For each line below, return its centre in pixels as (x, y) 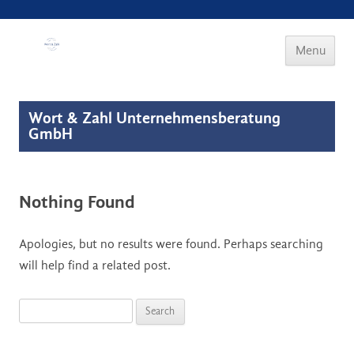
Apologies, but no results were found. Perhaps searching (171, 245)
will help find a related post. (95, 266)
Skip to (332, 72)
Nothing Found (77, 202)
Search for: (49, 309)
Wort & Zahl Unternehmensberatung (154, 118)
